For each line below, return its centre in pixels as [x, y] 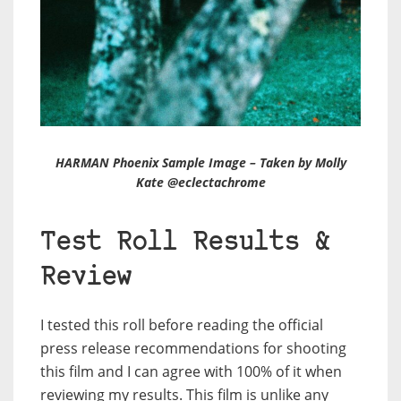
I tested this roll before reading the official [182, 325]
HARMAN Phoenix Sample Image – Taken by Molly [200, 163]
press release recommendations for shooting [193, 349]
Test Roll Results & [185, 243]
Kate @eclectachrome [200, 183]
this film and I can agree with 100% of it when [191, 372]
